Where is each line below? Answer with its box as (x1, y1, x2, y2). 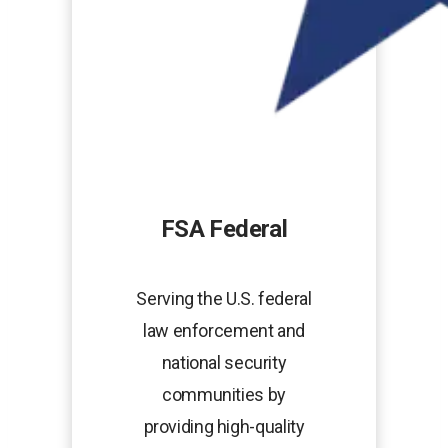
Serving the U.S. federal (136, 288, 312, 310)
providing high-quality (143, 416, 305, 438)
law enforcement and (142, 320, 305, 342)
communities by (162, 384, 286, 406)
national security (161, 352, 287, 374)
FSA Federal (161, 215, 287, 244)
